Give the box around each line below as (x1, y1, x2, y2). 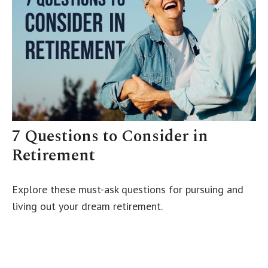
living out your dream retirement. (12, 199, 163, 214)
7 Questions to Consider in (12, 124, 208, 150)
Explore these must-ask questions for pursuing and (12, 182, 243, 197)
